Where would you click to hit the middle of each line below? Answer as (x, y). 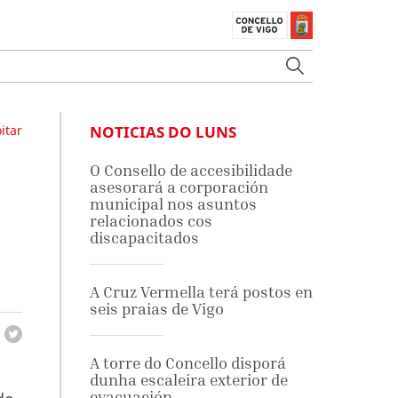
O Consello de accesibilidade (191, 170)
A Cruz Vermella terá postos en (201, 292)
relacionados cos (151, 221)
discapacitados (144, 238)
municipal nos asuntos (173, 204)
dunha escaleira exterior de (188, 380)
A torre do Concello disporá (187, 363)
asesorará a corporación (179, 187)
